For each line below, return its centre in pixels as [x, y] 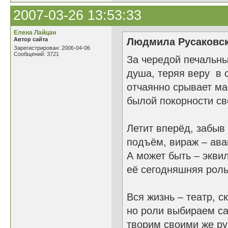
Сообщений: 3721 [36, 54]
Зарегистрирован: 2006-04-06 [52, 48]
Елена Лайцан [35, 33]
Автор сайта [31, 39]
